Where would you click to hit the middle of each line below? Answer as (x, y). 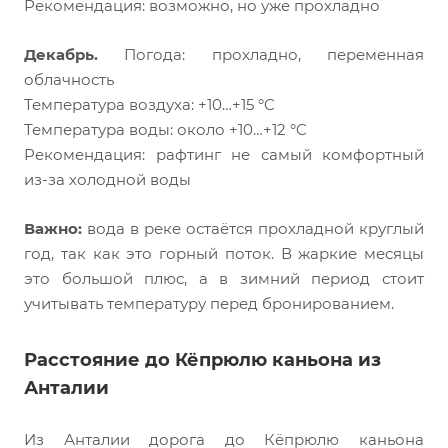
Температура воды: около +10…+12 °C (165, 130)
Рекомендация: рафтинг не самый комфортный (224, 155)
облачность (69, 80)
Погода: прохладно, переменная (261, 55)
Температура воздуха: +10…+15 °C (149, 105)
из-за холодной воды (107, 180)
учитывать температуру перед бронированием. (209, 304)
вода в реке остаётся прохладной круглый (255, 229)
